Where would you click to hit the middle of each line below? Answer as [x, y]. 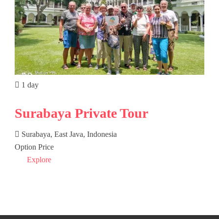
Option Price [34, 147]
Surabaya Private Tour [81, 113]
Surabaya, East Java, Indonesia [69, 134]
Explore [39, 159]
